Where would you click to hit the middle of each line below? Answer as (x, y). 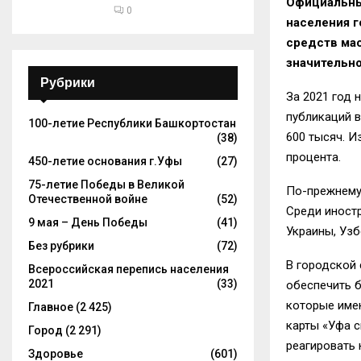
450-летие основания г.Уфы (105, 161)
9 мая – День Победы (88, 222)
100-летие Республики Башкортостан (132, 123)
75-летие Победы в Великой (106, 185)
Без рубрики (61, 246)
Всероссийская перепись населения (129, 269)
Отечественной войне (88, 199)
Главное (51, 307)
